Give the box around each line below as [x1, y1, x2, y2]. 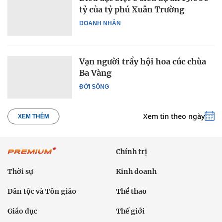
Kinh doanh [116, 166, 157, 176]
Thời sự [7, 166, 33, 176]
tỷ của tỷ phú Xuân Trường [79, 4, 184, 15]
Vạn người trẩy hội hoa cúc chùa [79, 56, 206, 66]
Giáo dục [7, 206, 37, 216]
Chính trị [116, 147, 147, 156]
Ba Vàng [79, 67, 111, 78]
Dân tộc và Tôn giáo [7, 186, 76, 196]
